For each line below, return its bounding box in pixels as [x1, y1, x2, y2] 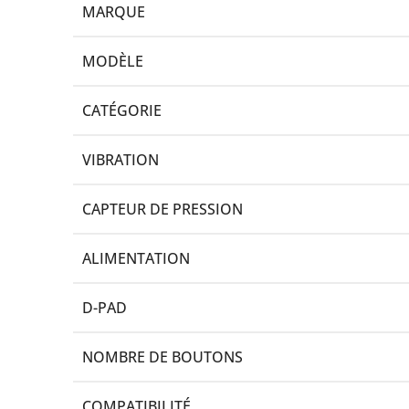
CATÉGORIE [82, 100, 162, 121]
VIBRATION [82, 149, 159, 170]
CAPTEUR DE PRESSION [82, 198, 243, 219]
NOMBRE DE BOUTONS [82, 346, 243, 367]
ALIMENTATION [82, 247, 190, 268]
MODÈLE [82, 50, 143, 71]
